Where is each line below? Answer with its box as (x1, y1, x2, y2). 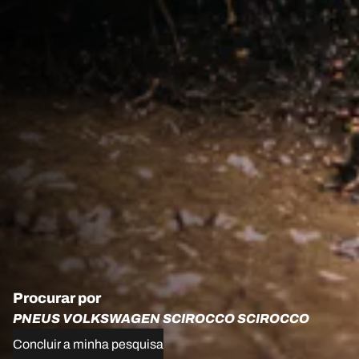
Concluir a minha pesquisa (13, 337, 163, 351)
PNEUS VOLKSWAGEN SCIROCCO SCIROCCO (13, 311, 309, 325)
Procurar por (13, 289, 101, 306)
